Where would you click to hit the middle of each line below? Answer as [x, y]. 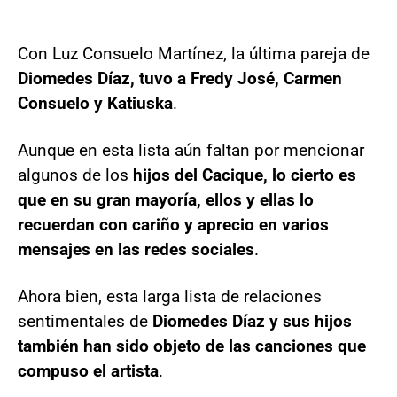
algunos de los [75, 175]
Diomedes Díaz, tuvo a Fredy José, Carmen [180, 78]
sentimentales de [85, 321]
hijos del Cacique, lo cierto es [245, 175]
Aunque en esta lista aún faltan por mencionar [191, 150]
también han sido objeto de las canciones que [192, 346]
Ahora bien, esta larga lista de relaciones [170, 296]
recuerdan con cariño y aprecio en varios [173, 224]
